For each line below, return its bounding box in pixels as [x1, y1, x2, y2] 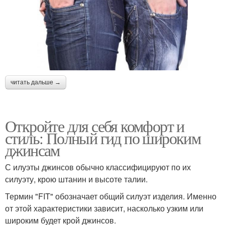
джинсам [5, 139, 60, 161]
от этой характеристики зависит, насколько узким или [5, 202, 203, 214]
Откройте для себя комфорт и [5, 115, 184, 137]
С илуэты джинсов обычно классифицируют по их [5, 161, 191, 173]
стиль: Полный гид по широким [5, 127, 201, 149]
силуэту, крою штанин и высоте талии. [5, 173, 148, 185]
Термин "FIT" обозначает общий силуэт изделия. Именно [5, 190, 216, 202]
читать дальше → [11, 78, 61, 86]
